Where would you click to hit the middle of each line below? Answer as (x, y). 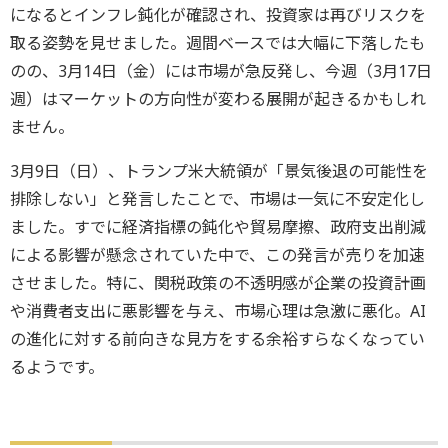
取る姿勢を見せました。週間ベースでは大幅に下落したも (217, 43)
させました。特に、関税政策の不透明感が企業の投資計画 (218, 283)
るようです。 (57, 367)
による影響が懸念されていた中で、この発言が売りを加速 (217, 255)
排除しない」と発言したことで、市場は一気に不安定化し (217, 199)
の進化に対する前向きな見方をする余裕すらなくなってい (217, 339)
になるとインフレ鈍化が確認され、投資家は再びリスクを (218, 15)
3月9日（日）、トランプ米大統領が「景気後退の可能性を (219, 171)
